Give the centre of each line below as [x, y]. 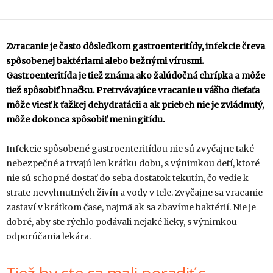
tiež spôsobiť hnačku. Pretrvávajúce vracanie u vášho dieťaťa [133, 90]
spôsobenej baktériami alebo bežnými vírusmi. [105, 61]
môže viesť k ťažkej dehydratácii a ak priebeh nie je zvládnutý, [135, 105]
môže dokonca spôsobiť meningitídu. [85, 119]
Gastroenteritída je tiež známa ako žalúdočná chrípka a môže [136, 76]
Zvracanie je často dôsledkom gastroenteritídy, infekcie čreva [136, 46]
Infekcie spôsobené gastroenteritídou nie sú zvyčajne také [130, 149]
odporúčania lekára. [48, 236]
